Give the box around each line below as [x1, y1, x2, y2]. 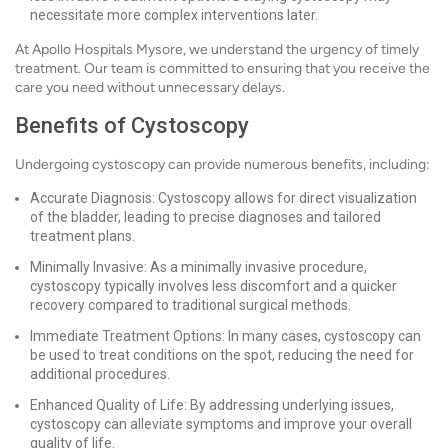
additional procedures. [30, 366, 170, 382]
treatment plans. [30, 228, 135, 244]
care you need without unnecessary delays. [15, 79, 285, 96]
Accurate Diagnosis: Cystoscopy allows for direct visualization [30, 190, 417, 206]
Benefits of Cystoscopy [15, 113, 249, 138]
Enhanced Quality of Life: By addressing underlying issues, [30, 397, 394, 413]
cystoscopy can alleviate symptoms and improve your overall [30, 416, 412, 432]
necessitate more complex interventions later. [30, 7, 318, 23]
